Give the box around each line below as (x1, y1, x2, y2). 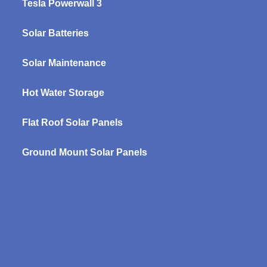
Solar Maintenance (22, 58, 106, 69)
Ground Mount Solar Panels (22, 147, 147, 158)
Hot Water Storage (22, 88, 104, 98)
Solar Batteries (22, 28, 89, 39)
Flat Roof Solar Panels (22, 117, 123, 128)
